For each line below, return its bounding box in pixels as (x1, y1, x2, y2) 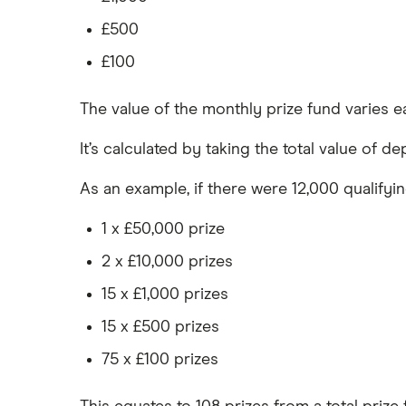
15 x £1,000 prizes (101, 286, 228, 303)
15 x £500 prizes (101, 319, 219, 335)
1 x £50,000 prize (101, 221, 225, 237)
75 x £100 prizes (101, 352, 218, 368)
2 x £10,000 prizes (101, 254, 233, 270)
